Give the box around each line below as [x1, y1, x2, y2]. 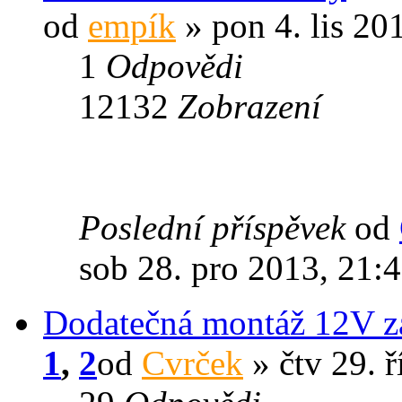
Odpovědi [106, 46, 243, 85]
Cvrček [142, 343, 243, 382]
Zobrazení [178, 86, 321, 126]
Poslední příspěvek [79, 207, 354, 247]
